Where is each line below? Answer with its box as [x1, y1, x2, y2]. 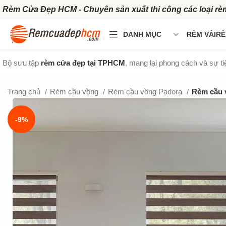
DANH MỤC [123, 30, 161, 38]
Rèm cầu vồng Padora [108, 87, 185, 96]
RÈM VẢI [187, 30, 216, 38]
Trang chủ [8, 87, 43, 96]
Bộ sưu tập [3, 59, 41, 67]
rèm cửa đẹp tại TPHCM [41, 59, 125, 67]
